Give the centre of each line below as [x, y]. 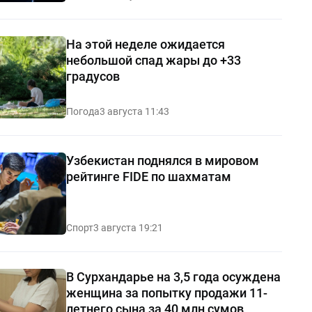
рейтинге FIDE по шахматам [148, 176]
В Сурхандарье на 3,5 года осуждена [173, 276]
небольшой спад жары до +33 [153, 60]
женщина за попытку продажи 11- [166, 292]
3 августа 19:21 [128, 227]
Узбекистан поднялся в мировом [162, 160]
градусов [93, 76]
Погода [83, 111]
